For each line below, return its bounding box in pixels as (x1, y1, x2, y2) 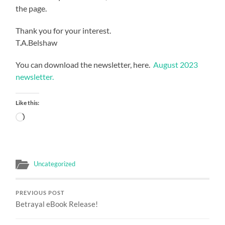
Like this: (16, 98, 40, 106)
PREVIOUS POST (16, 189, 65, 196)
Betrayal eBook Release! (16, 199, 98, 208)
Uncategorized (34, 159, 76, 168)
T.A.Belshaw (16, 37, 58, 47)
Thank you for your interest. (16, 25, 111, 35)
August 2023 (153, 59, 198, 69)
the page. (16, 3, 47, 13)
